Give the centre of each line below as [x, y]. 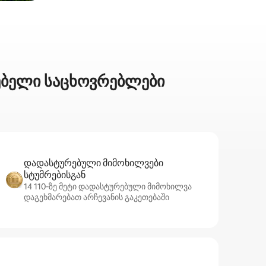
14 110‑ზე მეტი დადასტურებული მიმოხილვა [108, 186]
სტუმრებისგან [55, 175]
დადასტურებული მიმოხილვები [94, 163]
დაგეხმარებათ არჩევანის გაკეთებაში [96, 197]
